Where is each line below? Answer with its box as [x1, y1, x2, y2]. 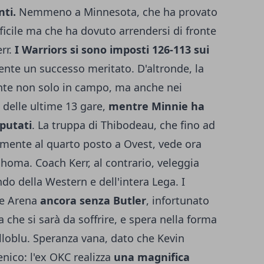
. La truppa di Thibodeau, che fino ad [32, 118, 215, 132]
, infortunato [146, 193, 209, 207]
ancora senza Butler [40, 193, 146, 207]
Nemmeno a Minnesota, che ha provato [16, 5, 217, 19]
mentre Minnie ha [105, 99, 204, 113]
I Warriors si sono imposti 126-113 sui [15, 42, 209, 57]
